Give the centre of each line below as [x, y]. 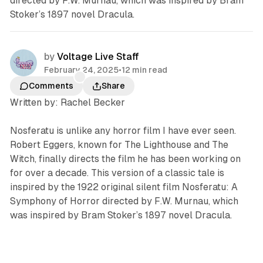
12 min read [144, 70]
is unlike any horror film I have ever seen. [145, 131]
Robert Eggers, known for [67, 145]
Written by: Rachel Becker [67, 103]
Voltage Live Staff [98, 56]
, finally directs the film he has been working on [137, 159]
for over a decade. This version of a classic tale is [117, 173]
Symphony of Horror [55, 201]
